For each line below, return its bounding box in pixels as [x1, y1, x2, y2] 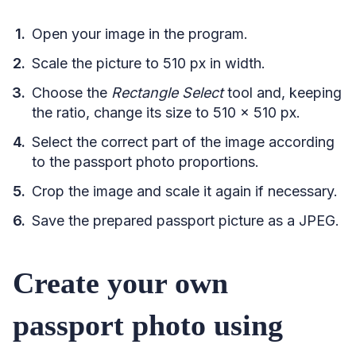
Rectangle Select [111, 83, 227, 101]
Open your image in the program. [32, 25, 248, 42]
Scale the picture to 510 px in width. [32, 54, 265, 72]
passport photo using [13, 308, 283, 342]
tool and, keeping [227, 83, 342, 101]
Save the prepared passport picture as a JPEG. [32, 211, 339, 229]
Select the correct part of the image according [32, 133, 335, 150]
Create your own [13, 265, 228, 300]
